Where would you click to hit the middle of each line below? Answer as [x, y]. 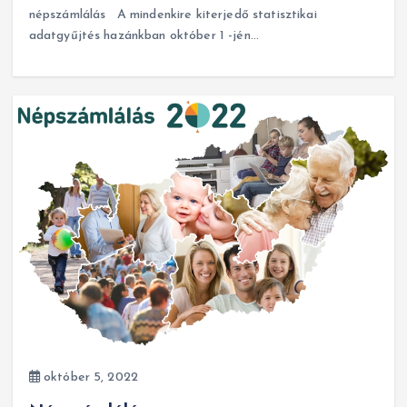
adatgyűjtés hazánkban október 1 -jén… [144, 35]
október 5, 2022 [89, 378]
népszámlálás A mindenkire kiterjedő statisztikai [173, 15]
